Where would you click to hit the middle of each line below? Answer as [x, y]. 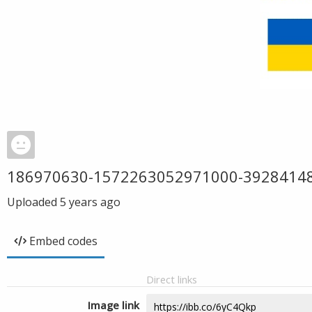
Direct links [172, 279]
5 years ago [90, 202]
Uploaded [33, 202]
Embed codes [63, 241]
